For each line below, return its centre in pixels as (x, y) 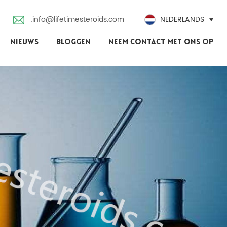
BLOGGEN (74, 42)
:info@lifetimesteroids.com (78, 20)
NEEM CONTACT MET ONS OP (161, 42)
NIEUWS (25, 42)
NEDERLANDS (182, 20)
